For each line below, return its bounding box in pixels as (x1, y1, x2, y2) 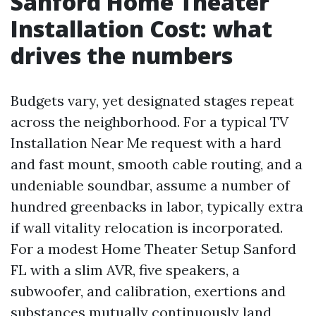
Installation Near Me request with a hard (11, 134, 281, 152)
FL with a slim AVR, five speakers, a (11, 261, 240, 279)
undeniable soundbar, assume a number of (11, 176, 290, 194)
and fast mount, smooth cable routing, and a (11, 155, 303, 173)
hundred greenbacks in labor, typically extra (11, 197, 303, 215)
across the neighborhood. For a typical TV (11, 113, 288, 130)
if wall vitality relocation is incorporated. (11, 219, 283, 236)
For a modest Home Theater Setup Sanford (11, 240, 296, 257)
